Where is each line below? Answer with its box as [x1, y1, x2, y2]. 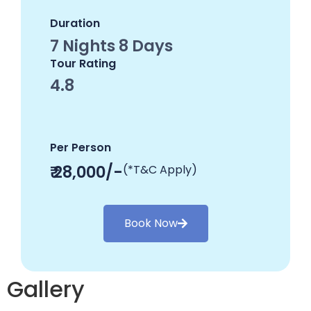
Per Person [50, 140, 111, 156]
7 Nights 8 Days [50, 35, 173, 58]
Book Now [124, 215, 178, 232]
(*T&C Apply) [123, 162, 197, 178]
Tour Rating [50, 56, 116, 72]
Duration [50, 15, 100, 32]
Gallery [7, 274, 85, 305]
